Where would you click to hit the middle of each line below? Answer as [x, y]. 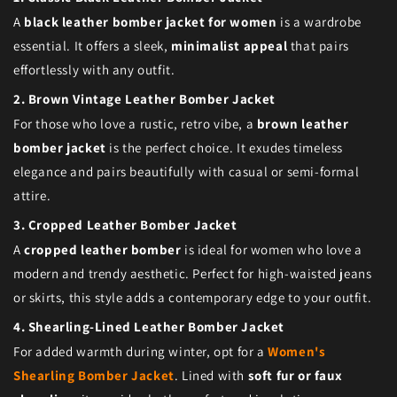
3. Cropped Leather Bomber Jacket [125, 225]
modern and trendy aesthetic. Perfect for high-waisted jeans [193, 274]
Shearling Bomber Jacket [94, 376]
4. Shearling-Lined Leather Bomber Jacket [149, 327]
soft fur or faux [295, 376]
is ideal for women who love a [272, 250]
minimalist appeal [230, 46]
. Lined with [211, 376]
